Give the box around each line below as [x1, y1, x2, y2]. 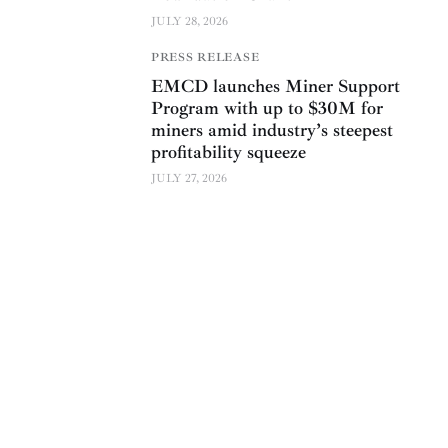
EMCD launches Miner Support [151, 74, 400, 97]
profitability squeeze [151, 140, 306, 163]
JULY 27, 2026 [151, 171, 227, 187]
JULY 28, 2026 [151, 13, 228, 29]
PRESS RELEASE [151, 49, 260, 65]
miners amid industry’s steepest [151, 118, 393, 141]
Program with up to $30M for [151, 96, 383, 119]
